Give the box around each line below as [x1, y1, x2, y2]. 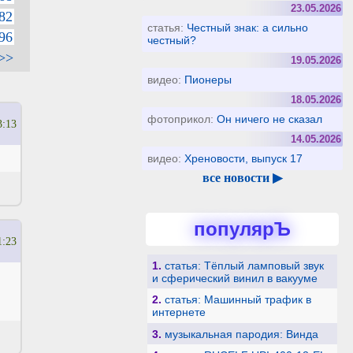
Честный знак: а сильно [187, 21, 309, 34]
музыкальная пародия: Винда [164, 327, 318, 340]
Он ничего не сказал [217, 113, 323, 125]
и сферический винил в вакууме [151, 271, 318, 284]
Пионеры [184, 73, 232, 86]
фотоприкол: [147, 113, 217, 125]
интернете [151, 306, 206, 319]
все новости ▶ [203, 171, 282, 184]
